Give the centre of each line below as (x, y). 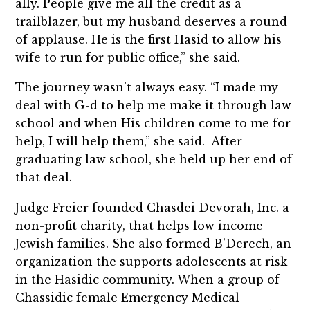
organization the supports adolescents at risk (152, 262)
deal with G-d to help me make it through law (154, 106)
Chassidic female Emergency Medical (128, 298)
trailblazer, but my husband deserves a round (152, 21)
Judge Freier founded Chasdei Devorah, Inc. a (153, 208)
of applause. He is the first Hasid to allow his (149, 39)
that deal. (44, 177)
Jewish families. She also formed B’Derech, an (154, 244)
